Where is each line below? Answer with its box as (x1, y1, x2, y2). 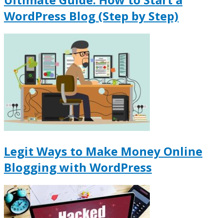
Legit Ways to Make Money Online (4, 143, 202, 159)
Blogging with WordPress (4, 159, 152, 175)
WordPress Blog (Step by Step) (4, 8, 179, 24)
